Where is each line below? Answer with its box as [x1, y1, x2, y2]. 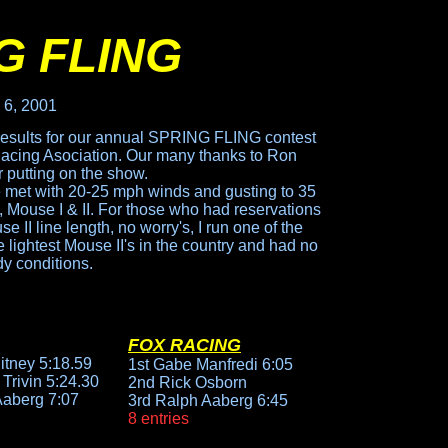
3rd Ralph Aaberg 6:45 [128, 392, 288, 409]
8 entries [128, 410, 189, 427]
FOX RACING [128, 335, 241, 355]
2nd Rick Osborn [128, 374, 247, 391]
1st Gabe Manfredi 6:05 [128, 356, 293, 373]
